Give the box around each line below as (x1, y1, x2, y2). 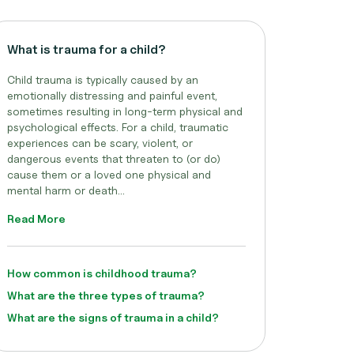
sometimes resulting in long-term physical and (7, 104, 243, 118)
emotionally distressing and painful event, (7, 88, 217, 102)
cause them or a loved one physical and (7, 168, 211, 181)
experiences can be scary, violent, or (7, 136, 193, 149)
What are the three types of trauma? (7, 288, 205, 302)
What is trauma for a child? (7, 42, 166, 57)
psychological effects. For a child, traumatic (7, 120, 228, 134)
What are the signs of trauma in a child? (7, 311, 219, 324)
